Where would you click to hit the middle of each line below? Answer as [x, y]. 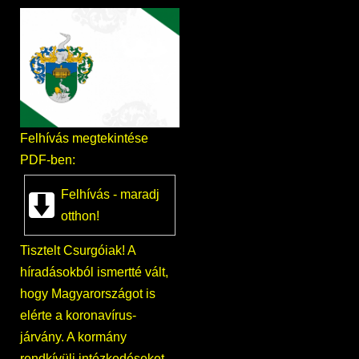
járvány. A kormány [73, 337]
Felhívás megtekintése [84, 139]
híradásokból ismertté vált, [94, 272]
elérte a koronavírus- [78, 316]
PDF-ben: [48, 160]
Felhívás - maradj [110, 195]
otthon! [80, 216]
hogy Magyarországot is [88, 294]
